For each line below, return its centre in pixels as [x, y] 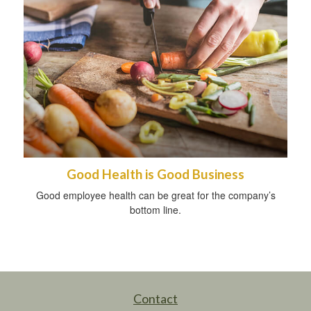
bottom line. [155, 209]
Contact [155, 298]
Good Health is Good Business [155, 174]
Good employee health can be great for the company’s [155, 195]
